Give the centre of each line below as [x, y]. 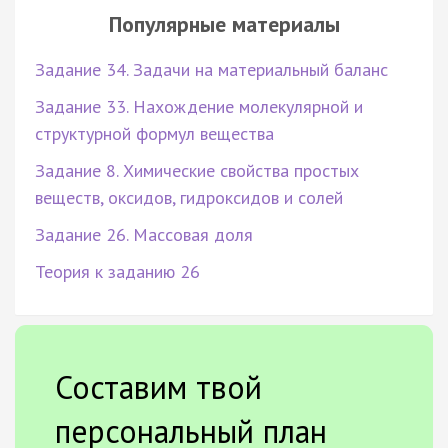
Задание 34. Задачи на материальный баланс [211, 69]
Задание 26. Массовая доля [144, 234]
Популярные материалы [224, 23]
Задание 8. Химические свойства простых [197, 170]
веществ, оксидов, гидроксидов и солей [189, 197]
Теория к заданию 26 [117, 271]
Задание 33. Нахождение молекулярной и [199, 106]
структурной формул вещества [154, 133]
